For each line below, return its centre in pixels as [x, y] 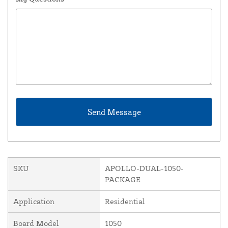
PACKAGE [123, 180]
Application [34, 202]
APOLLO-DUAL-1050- [144, 168]
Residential [125, 202]
